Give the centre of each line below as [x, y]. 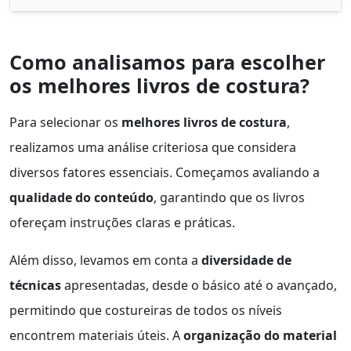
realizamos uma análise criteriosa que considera [153, 147]
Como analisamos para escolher [167, 62]
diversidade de [246, 260]
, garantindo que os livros [229, 197]
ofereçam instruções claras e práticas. [122, 222]
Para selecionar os [65, 122]
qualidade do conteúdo [81, 197]
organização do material [260, 335]
